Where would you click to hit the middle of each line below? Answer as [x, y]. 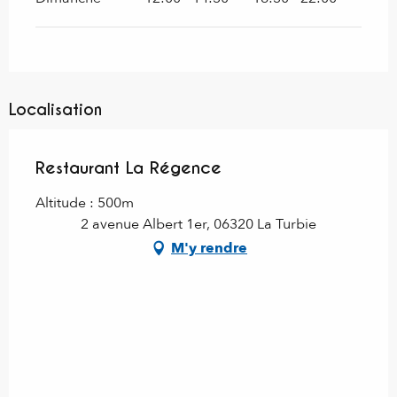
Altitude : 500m [85, 202]
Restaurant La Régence [128, 167]
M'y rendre [209, 248]
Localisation [55, 109]
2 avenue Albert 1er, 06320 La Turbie [198, 224]
